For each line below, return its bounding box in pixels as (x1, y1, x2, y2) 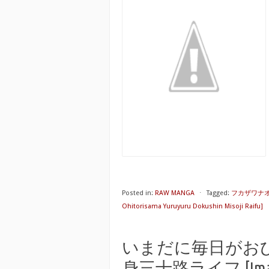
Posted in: (122, 189, 153, 197)
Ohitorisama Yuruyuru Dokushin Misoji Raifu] (122, 202, 263, 210)
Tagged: (207, 189, 229, 197)
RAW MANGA (155, 189, 195, 197)
